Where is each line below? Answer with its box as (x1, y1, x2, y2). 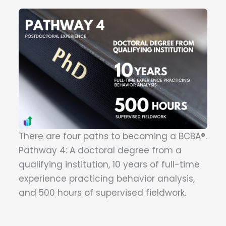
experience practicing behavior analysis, (19, 172, 195, 185)
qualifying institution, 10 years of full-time (19, 158, 200, 171)
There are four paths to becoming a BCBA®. (19, 130, 207, 142)
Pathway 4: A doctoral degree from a (19, 144, 182, 156)
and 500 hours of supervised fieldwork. (19, 186, 186, 199)
